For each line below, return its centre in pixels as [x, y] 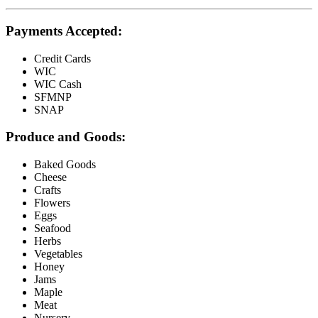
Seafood [53, 229]
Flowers [52, 203]
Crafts [48, 190]
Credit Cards [62, 58]
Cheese [50, 177]
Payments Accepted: [64, 31]
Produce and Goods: [66, 137]
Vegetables [58, 254]
